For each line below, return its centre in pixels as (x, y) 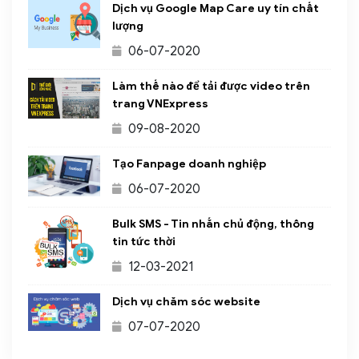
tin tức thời (144, 242)
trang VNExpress (160, 104)
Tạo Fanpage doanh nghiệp (189, 164)
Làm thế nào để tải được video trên (211, 87)
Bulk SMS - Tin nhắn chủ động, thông (213, 224)
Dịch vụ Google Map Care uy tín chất (216, 9)
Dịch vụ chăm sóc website (186, 302)
